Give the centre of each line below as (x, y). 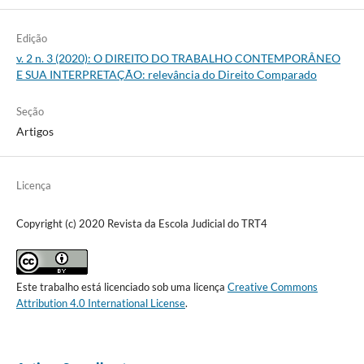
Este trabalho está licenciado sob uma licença (121, 286)
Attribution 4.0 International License (100, 303)
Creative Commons (272, 286)
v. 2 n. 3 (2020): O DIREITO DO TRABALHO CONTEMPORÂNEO (178, 58)
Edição (31, 38)
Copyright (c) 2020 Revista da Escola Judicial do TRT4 (141, 223)
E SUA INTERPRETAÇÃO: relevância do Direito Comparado (166, 74)
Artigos (35, 131)
